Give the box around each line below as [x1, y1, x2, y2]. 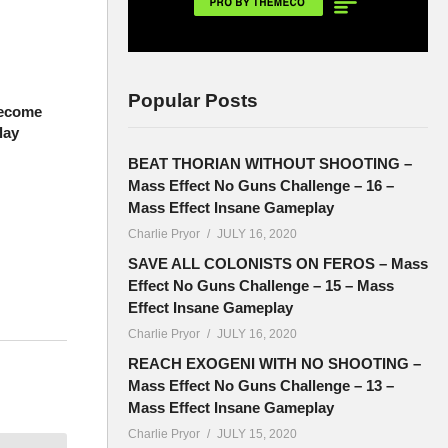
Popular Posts [128, 90, 258, 112]
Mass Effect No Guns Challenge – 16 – [128, 177, 394, 195]
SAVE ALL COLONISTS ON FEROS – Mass [128, 255, 428, 273]
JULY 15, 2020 [217, 427, 297, 442]
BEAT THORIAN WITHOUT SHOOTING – [128, 155, 412, 173]
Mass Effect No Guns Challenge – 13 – [128, 377, 394, 395]
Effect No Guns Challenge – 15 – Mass [128, 277, 394, 295]
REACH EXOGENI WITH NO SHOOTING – [128, 355, 421, 373]
